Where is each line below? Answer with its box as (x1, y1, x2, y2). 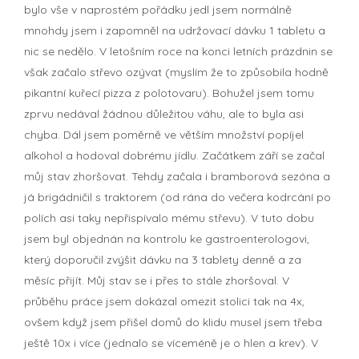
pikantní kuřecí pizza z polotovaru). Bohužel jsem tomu (24, 85, 314, 100)
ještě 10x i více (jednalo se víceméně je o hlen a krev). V (24, 335, 318, 350)
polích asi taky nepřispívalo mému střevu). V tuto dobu (24, 210, 314, 225)
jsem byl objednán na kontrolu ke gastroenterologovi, (24, 231, 309, 246)
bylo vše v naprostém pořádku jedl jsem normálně (24, 2, 292, 17)
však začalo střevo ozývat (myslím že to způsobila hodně (24, 64, 329, 79)
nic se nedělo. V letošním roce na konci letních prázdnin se (24, 43, 333, 58)
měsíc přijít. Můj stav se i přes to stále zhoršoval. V (24, 272, 289, 288)
